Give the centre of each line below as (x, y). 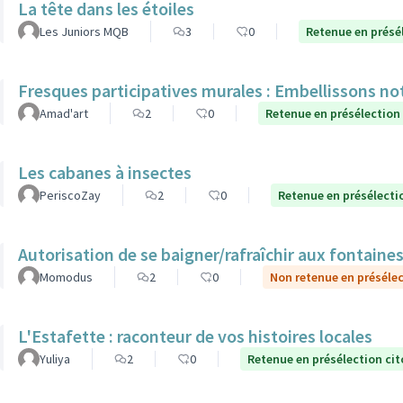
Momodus (66, 277)
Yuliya (55, 359)
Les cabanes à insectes (105, 172)
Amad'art (64, 113)
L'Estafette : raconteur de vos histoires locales (195, 336)
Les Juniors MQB (84, 31)
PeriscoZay (70, 195)
